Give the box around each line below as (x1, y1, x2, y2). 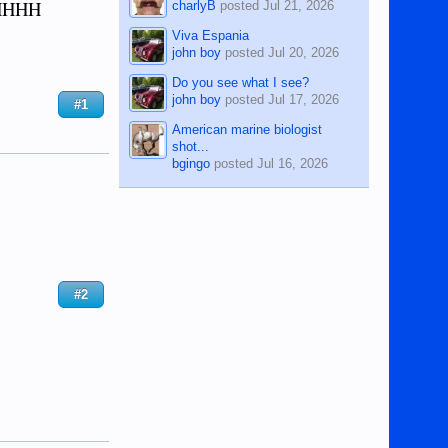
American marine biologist (172, 121, 323, 137)
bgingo (172, 155, 211, 171)
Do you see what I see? (172, 74, 310, 90)
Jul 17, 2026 (268, 91, 340, 107)
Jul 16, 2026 (257, 155, 329, 171)
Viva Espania (172, 27, 250, 43)
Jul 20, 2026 (268, 44, 340, 60)
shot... (172, 138, 210, 154)
